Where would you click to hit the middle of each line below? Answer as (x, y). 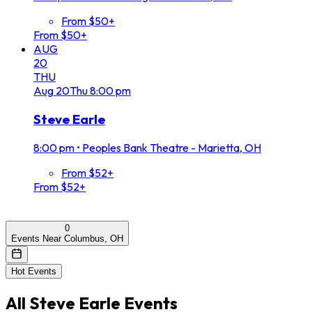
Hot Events (34, 271)
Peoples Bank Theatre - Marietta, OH (172, 147)
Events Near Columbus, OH (67, 238)
